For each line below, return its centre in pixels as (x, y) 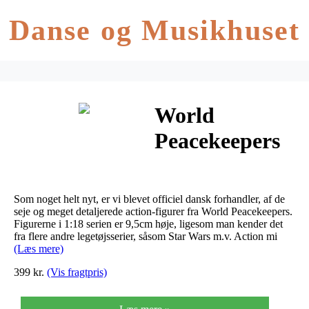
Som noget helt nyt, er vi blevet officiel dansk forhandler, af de (149, 199)
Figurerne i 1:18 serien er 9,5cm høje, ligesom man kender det (148, 223)
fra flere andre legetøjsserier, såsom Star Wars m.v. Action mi (146, 236)
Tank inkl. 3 (211, 218)
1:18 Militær (213, 167)
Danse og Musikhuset (154, 30)
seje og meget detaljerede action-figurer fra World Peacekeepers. (153, 211)
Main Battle (211, 192)
